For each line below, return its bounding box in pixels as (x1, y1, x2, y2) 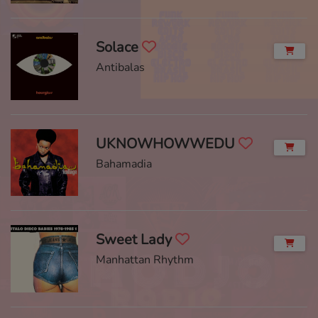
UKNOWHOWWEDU (95, 133, 238, 153)
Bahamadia (95, 155, 152, 172)
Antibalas (95, 60, 145, 75)
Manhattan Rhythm (95, 252, 194, 268)
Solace (95, 38, 142, 57)
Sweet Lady (95, 230, 175, 249)
